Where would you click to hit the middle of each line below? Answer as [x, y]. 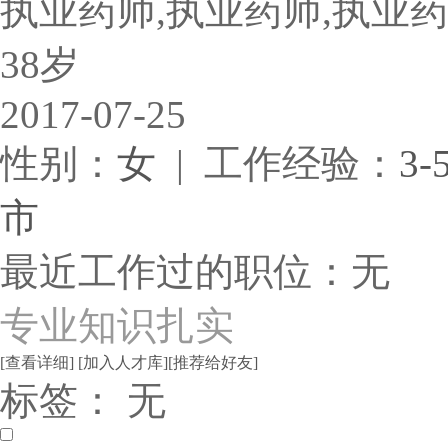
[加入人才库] [123, 362]
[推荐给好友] [213, 362]
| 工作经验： [277, 163]
